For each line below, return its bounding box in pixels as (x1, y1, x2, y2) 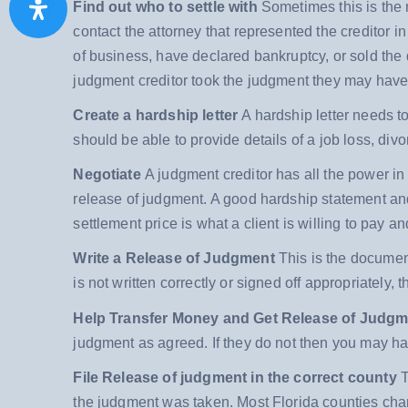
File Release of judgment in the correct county (73, 369, 397, 385)
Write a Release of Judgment (73, 250, 275, 267)
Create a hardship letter (73, 107, 242, 124)
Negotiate (73, 167, 145, 183)
